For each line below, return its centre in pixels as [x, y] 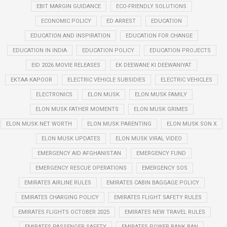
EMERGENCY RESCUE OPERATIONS [81, 168]
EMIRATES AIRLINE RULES [58, 183]
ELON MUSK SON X [192, 124]
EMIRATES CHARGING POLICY [60, 197]
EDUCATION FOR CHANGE [159, 36]
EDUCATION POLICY [108, 50]
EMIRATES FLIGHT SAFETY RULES [158, 197]
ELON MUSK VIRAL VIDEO [148, 139]
